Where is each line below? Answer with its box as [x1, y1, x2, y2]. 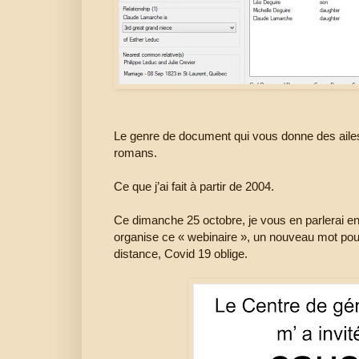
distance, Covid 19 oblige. [114, 247, 251, 261]
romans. [114, 146, 157, 160]
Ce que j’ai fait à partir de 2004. [114, 179, 274, 194]
